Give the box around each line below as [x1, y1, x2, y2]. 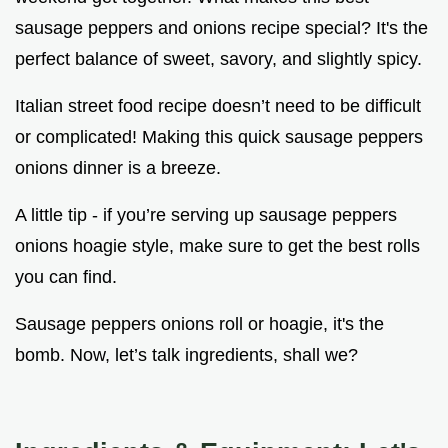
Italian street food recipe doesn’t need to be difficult [15, 96, 421, 117]
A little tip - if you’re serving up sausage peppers [15, 205, 397, 226]
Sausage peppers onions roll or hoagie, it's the [15, 314, 384, 335]
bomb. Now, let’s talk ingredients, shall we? [15, 345, 358, 366]
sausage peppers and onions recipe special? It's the [15, 18, 428, 39]
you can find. [15, 267, 117, 288]
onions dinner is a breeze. [15, 158, 221, 179]
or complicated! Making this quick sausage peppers [15, 127, 423, 148]
